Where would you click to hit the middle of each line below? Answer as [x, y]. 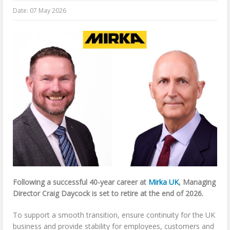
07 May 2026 [48, 11]
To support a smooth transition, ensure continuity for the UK [114, 215]
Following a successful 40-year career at [81, 182]
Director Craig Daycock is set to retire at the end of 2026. [108, 194]
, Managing [197, 182]
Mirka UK [164, 182]
